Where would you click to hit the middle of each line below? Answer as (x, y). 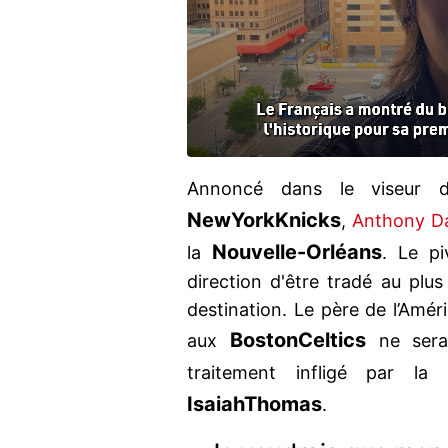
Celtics (331, 340)
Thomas (283, 404)
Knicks (308, 220)
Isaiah (215, 404)
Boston (263, 340)
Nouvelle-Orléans (296, 252)
